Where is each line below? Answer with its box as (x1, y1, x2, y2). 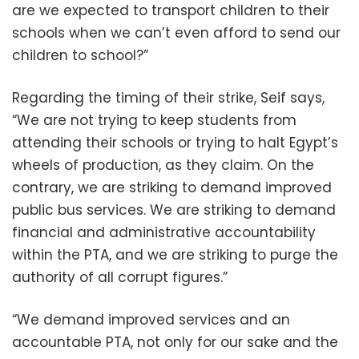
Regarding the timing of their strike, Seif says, (12, 87, 325, 107)
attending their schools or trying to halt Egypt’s (12, 132, 338, 152)
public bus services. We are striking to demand (12, 200, 336, 220)
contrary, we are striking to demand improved (12, 177, 332, 197)
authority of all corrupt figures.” (12, 267, 228, 287)
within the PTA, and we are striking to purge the (12, 244, 338, 264)
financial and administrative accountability (12, 222, 316, 242)
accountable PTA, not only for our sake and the (12, 332, 338, 352)
